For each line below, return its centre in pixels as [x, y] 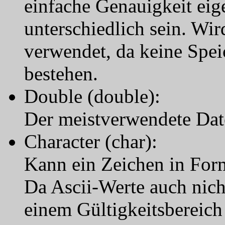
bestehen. [61, 74]
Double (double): [92, 96]
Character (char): [91, 141]
